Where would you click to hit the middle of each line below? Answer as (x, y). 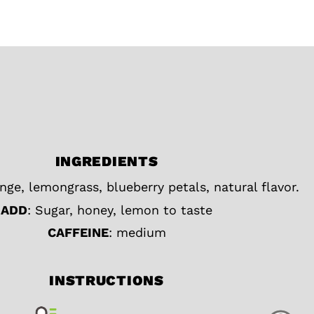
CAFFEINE (78, 233)
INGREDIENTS (107, 162)
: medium (137, 233)
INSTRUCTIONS (107, 280)
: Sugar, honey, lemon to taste (120, 210)
